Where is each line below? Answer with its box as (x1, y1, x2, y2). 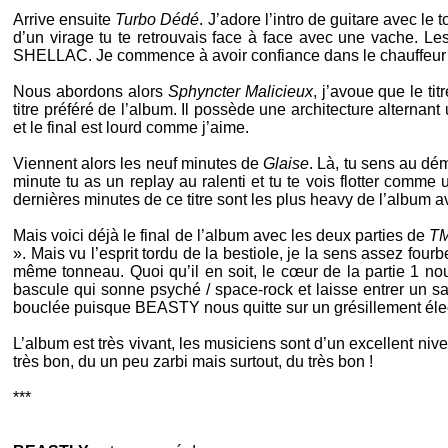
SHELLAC (13, 47, 88, 64)
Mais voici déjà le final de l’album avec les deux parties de (13, 227, 430, 244)
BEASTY (135, 299, 200, 316)
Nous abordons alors (13, 83, 168, 100)
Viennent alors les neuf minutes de (13, 155, 264, 172)
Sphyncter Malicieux (167, 83, 313, 100)
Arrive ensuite (13, 11, 116, 28)
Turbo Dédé (115, 11, 200, 28)
